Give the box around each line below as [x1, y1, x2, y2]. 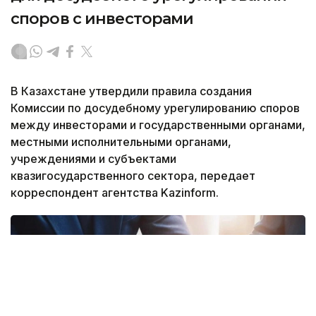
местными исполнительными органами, [11, 134, 231, 149]
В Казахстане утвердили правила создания [11, 83, 252, 98]
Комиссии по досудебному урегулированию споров [11, 100, 300, 115]
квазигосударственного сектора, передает [11, 168, 255, 183]
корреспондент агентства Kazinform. [11, 185, 221, 200]
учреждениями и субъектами [11, 151, 176, 166]
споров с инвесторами [11, 8, 194, 28]
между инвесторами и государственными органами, [11, 117, 305, 132]
